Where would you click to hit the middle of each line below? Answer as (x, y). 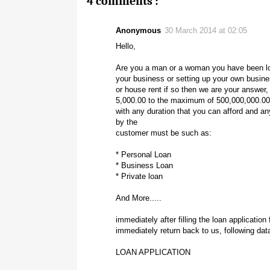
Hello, (126, 46)
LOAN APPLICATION (153, 252)
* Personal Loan (143, 154)
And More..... (139, 198)
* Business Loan (144, 165)
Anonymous (138, 30)
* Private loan (139, 176)
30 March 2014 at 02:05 (206, 30)
